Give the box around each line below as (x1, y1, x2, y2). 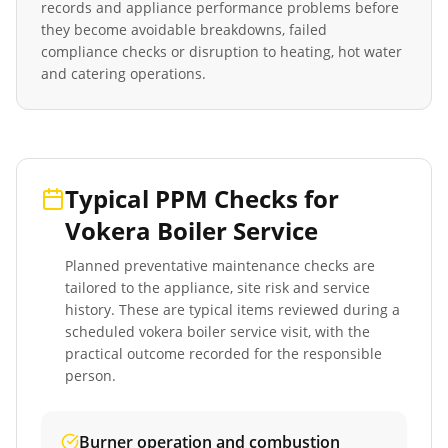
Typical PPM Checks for (65, 182, 339, 215)
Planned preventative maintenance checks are (65, 256, 375, 275)
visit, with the (277, 322, 370, 341)
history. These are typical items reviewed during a (65, 300, 400, 319)
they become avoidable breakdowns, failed (41, 20, 327, 39)
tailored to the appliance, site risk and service (65, 278, 370, 297)
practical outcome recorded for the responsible (65, 344, 382, 363)
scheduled (65, 322, 139, 341)
